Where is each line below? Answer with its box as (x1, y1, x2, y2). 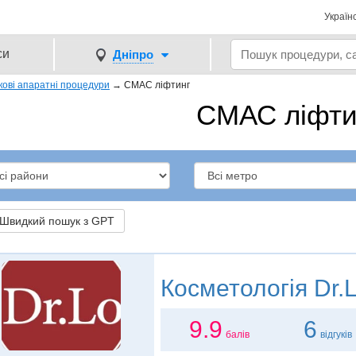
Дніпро (113, 47, 153, 61)
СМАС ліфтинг (124, 79, 190, 91)
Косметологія (160, 275, 308, 301)
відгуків (320, 329, 353, 340)
